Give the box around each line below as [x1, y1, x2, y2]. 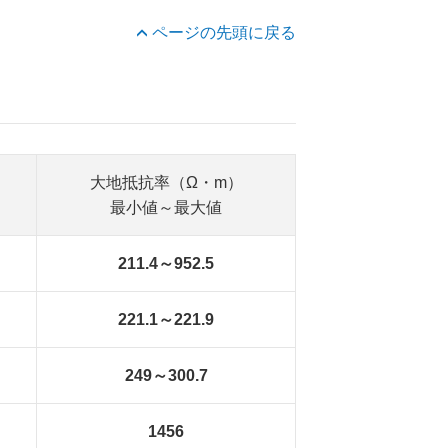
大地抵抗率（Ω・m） [89, 174, 243, 191]
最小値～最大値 [110, 199, 222, 216]
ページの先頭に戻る [152, 24, 296, 41]
